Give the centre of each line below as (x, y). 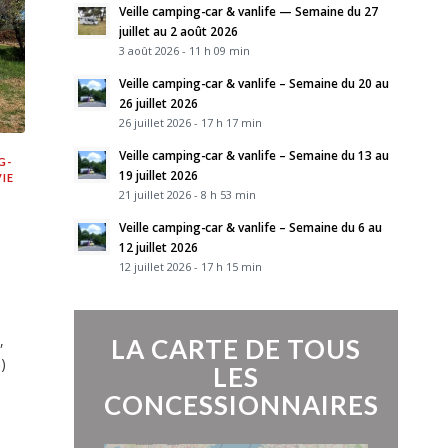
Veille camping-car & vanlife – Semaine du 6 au (250, 227)
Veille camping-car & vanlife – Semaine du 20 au (253, 83)
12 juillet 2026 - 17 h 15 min (190, 266)
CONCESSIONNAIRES (241, 405)
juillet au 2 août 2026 (178, 31)
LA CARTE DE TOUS (235, 349)
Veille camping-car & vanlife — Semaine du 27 (248, 11)
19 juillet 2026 (158, 175)
